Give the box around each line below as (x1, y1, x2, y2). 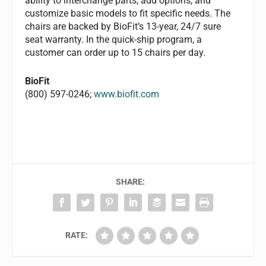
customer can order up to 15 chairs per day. (25, 47, 206, 58)
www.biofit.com (94, 88, 160, 100)
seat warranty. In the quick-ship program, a (25, 34, 202, 45)
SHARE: (115, 177, 145, 187)
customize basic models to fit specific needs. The (25, 8, 231, 19)
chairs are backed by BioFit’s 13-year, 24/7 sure (25, 21, 221, 32)
